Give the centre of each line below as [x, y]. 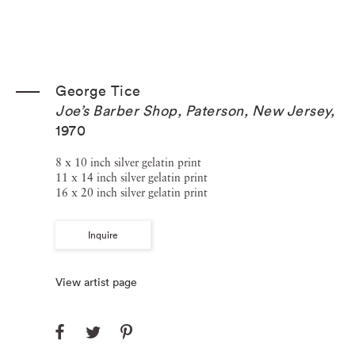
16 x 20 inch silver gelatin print [132, 193]
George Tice [98, 91]
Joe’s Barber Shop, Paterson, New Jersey [193, 111]
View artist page [96, 282]
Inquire [103, 235]
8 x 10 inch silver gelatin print [128, 163]
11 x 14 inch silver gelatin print [132, 178]
